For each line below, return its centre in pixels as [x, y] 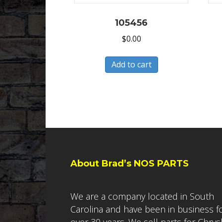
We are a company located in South [142, 196]
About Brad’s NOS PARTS [130, 164]
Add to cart [131, 64]
